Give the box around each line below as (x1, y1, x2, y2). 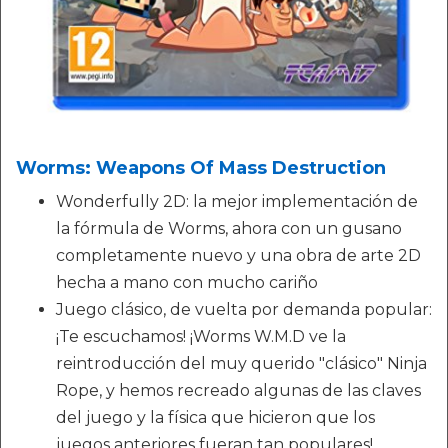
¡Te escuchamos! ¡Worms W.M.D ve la (56, 326, 346, 346)
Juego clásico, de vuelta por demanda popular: (56, 299, 432, 319)
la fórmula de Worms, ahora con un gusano (56, 218, 402, 238)
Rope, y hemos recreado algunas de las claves (56, 380, 421, 400)
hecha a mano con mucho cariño (56, 272, 318, 292)
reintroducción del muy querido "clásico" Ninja (56, 353, 427, 373)
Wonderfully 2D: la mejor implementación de (56, 191, 418, 211)
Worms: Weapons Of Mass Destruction (16, 156, 386, 179)
